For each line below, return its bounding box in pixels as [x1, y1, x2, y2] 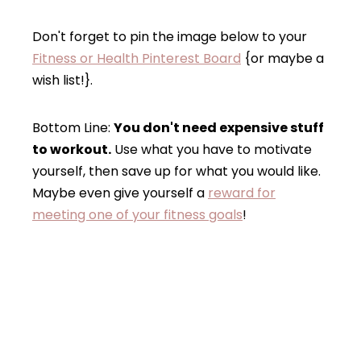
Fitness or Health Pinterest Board [32, 49, 241, 68]
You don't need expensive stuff [114, 118, 324, 138]
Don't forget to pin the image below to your [32, 27, 307, 47]
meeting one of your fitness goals [32, 205, 243, 225]
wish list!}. [32, 71, 93, 90]
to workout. [32, 140, 111, 160]
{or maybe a [241, 49, 324, 68]
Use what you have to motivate [111, 140, 312, 160]
